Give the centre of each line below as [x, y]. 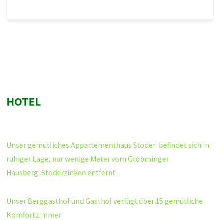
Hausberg [24, 173]
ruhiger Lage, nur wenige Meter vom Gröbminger [88, 159]
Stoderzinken [64, 173]
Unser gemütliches [39, 145]
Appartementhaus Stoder [113, 145]
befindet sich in [183, 145]
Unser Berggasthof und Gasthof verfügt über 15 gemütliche [105, 201]
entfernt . [103, 173]
